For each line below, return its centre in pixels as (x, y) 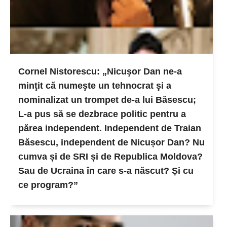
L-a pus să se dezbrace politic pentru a (102, 114)
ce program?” (48, 185)
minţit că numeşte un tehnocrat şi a (95, 86)
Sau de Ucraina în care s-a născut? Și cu (106, 171)
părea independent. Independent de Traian (110, 128)
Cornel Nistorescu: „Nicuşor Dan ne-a (100, 71)
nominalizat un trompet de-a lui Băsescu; (107, 100)
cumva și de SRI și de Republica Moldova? (110, 157)
